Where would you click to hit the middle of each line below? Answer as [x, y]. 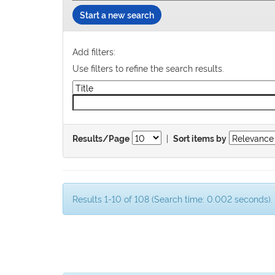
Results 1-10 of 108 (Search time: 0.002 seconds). [172, 198]
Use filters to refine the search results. [148, 68]
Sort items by [200, 139]
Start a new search [117, 15]
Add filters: [94, 52]
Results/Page [101, 139]
